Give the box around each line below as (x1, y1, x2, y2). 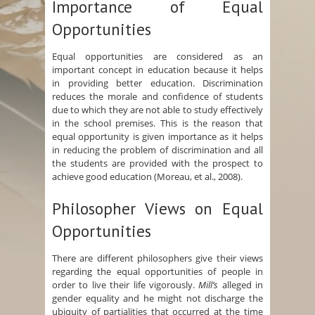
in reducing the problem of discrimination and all (52, 143, 263, 157)
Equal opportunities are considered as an (52, 50, 263, 63)
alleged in (218, 278, 263, 292)
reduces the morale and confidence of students (52, 90, 263, 103)
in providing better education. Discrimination (52, 77, 263, 90)
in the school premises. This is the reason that (52, 117, 263, 130)
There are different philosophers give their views (52, 252, 263, 265)
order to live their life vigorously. (52, 278, 199, 292)
